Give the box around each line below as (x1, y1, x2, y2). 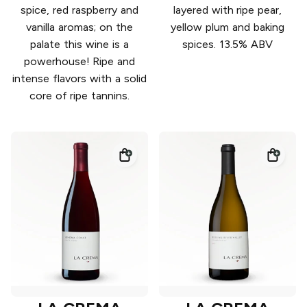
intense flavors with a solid (12, 72, 147, 86)
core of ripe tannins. (29, 89, 130, 103)
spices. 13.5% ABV (182, 38, 273, 51)
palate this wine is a (30, 38, 129, 51)
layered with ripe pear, (173, 3, 282, 17)
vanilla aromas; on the (26, 21, 133, 34)
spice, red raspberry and (21, 3, 138, 17)
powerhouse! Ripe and (23, 55, 136, 69)
